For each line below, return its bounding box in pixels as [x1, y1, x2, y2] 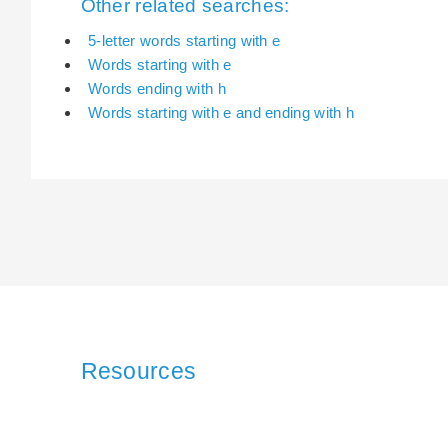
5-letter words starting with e [88, 32, 281, 49]
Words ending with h [88, 80, 226, 97]
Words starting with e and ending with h [88, 104, 355, 121]
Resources [80, 357, 197, 384]
